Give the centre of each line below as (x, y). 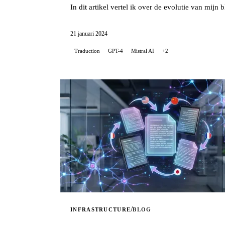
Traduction (87, 51)
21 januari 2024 (89, 33)
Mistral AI (143, 51)
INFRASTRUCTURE (101, 209)
